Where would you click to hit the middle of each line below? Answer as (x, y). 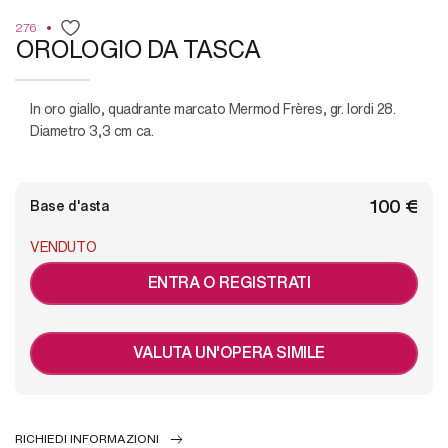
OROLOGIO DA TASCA (137, 48)
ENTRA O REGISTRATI (229, 281)
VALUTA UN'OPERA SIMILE (229, 352)
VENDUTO (63, 246)
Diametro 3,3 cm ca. (92, 130)
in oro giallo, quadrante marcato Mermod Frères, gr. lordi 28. (214, 108)
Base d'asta (70, 205)
